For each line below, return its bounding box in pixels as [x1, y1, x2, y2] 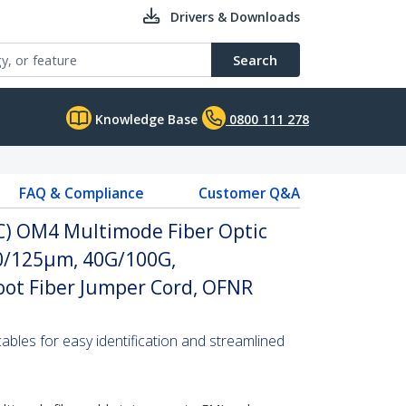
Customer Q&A [198, 183, 300, 203]
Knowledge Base [92, 111, 198, 128]
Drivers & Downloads [170, 8, 300, 25]
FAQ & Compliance [18, 183, 144, 203]
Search [233, 51, 277, 69]
